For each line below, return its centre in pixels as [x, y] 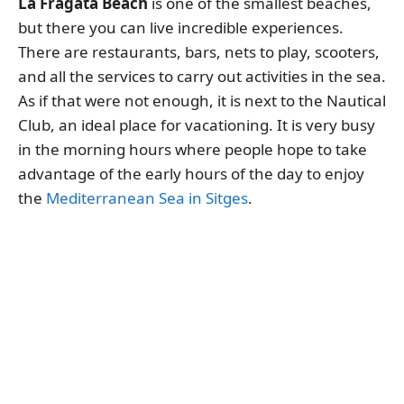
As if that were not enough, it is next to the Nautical [202, 100]
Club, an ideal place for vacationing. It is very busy [197, 124]
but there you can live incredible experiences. [181, 27]
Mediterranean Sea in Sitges [147, 197]
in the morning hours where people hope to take [193, 149]
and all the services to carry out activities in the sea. [202, 76]
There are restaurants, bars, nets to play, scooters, [199, 51]
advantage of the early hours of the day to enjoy [191, 173]
